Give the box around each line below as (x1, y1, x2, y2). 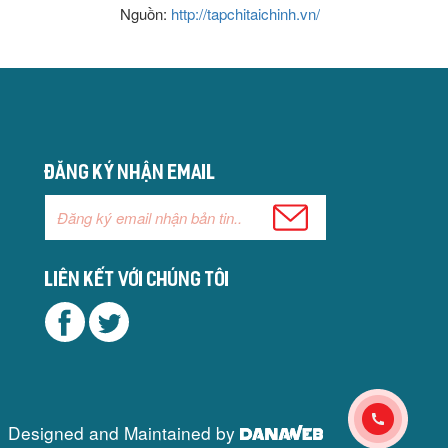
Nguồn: (119, 3, 171, 25)
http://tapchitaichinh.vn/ (170, 3, 320, 25)
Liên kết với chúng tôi (45, 270, 231, 291)
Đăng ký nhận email (45, 164, 217, 185)
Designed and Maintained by (8, 420, 240, 446)
